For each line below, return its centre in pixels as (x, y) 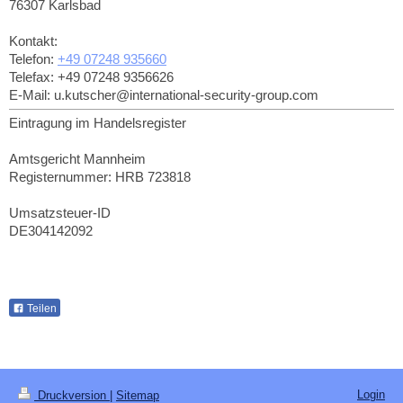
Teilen (40, 308)
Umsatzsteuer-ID (60, 212)
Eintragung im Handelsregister (98, 122)
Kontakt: (33, 40)
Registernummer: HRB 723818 (100, 176)
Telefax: (33, 76)
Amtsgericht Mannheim (77, 158)
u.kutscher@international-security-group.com (186, 94)
